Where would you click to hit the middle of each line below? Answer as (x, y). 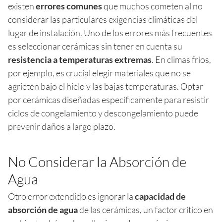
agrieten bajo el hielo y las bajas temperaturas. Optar (106, 86)
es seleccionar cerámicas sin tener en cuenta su (95, 46)
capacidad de (160, 196)
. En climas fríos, (181, 59)
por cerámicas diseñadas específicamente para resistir (109, 99)
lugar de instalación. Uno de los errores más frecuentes (110, 32)
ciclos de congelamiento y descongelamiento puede (103, 113)
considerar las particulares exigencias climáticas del (103, 19)
